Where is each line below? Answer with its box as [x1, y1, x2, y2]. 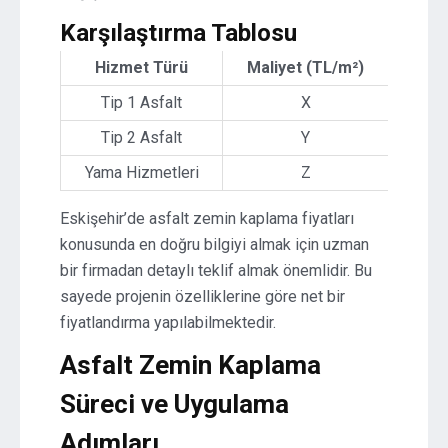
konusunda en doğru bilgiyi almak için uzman [60, 235, 369, 254]
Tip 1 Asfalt [101, 93, 182, 112]
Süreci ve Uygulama [60, 389, 289, 419]
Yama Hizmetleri [84, 163, 199, 182]
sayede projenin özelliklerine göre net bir [60, 287, 345, 306]
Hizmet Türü [95, 58, 188, 77]
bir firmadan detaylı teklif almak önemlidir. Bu [60, 261, 372, 280]
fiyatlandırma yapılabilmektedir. [60, 313, 276, 332]
